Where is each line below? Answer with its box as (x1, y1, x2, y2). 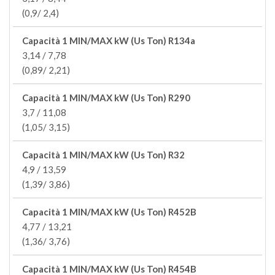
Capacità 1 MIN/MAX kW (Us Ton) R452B (22, 206, 196, 217)
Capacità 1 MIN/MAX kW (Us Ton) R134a (22, 35, 195, 46)
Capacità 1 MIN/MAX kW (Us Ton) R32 (22, 149, 185, 160)
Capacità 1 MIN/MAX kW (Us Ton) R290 (22, 92, 190, 103)
